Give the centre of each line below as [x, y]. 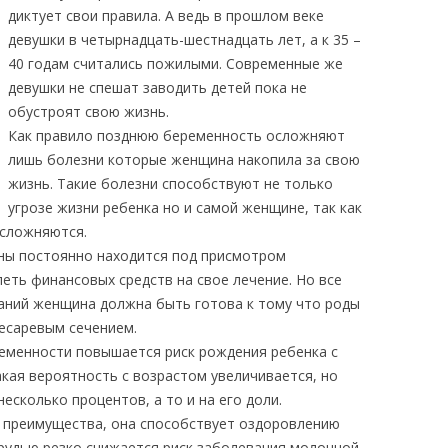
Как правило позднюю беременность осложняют [176, 135]
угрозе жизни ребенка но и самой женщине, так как [185, 207]
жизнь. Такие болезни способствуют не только [170, 183]
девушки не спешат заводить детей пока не [157, 87]
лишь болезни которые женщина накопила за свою [184, 159]
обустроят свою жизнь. [88, 111]
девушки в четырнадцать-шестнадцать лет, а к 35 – [184, 39]
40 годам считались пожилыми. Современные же [175, 63]
